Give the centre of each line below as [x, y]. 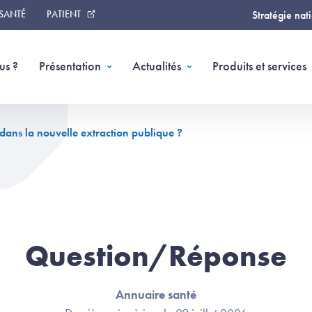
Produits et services [259, 66]
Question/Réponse [156, 256]
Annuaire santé [156, 294]
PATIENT [64, 14]
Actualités [157, 66]
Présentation [70, 66]
